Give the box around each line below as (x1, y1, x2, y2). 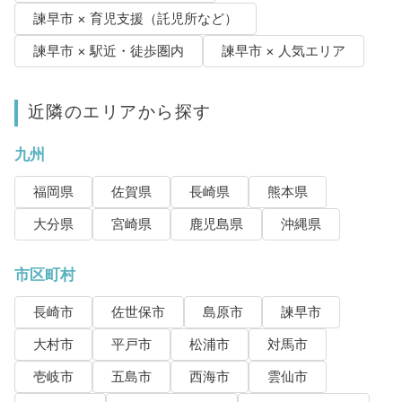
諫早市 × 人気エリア (221, 43, 345, 60)
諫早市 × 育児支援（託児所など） (32, 11, 238, 28)
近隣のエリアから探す (27, 100, 212, 123)
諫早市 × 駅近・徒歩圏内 (32, 43, 184, 60)
